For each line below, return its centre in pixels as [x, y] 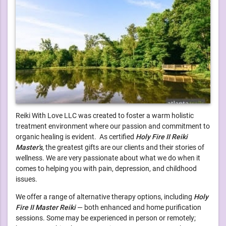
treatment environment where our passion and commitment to [113, 126]
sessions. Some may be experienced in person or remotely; [106, 218]
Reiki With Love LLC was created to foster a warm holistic [105, 116]
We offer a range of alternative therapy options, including [105, 197]
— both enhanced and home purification [138, 208]
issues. [26, 179]
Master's [29, 148]
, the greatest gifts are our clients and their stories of [123, 148]
